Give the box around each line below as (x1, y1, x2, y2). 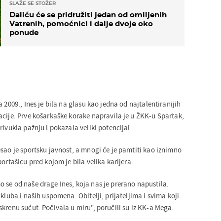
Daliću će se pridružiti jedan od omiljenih (9, 10, 167, 20)
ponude (9, 28, 38, 37)
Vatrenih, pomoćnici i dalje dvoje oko (9, 19, 153, 29)
